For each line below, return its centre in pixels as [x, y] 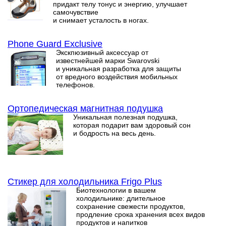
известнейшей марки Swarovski [108, 61]
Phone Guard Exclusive [55, 44]
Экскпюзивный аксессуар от [102, 52]
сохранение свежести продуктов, [131, 206]
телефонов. [75, 85]
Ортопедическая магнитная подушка [85, 108]
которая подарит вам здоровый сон [132, 125]
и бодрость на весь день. [115, 133]
